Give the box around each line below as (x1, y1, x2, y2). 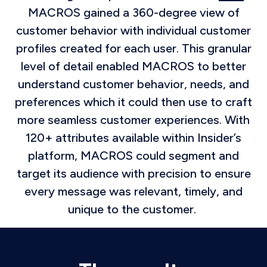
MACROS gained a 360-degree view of (27, 5, 240, 20)
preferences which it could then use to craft (15, 94, 252, 109)
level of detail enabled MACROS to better (21, 58, 246, 73)
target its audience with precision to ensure (16, 166, 251, 181)
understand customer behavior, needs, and (18, 76, 249, 91)
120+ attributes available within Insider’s (26, 130, 241, 145)
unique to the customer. (68, 201, 199, 216)
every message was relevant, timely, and (24, 184, 243, 198)
